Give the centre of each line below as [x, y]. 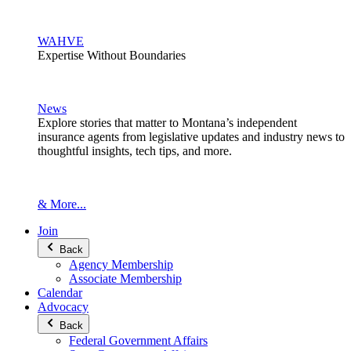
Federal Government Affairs [138, 340]
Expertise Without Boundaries [112, 55]
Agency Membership [121, 264]
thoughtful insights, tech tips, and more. [135, 150]
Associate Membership [125, 278]
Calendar [60, 292]
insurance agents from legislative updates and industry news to [191, 136]
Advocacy [63, 306]
